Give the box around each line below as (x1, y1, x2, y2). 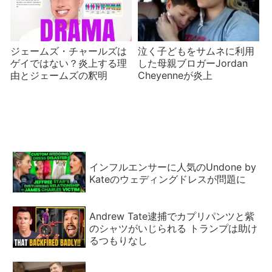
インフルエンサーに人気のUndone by (89, 160, 257, 173)
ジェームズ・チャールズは (10, 45, 127, 58)
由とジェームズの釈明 (10, 69, 107, 82)
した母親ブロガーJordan (137, 57, 248, 70)
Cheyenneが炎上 (137, 69, 212, 82)
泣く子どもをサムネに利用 (137, 45, 254, 58)
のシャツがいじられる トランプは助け (89, 222, 258, 234)
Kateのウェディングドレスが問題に (89, 172, 246, 185)
